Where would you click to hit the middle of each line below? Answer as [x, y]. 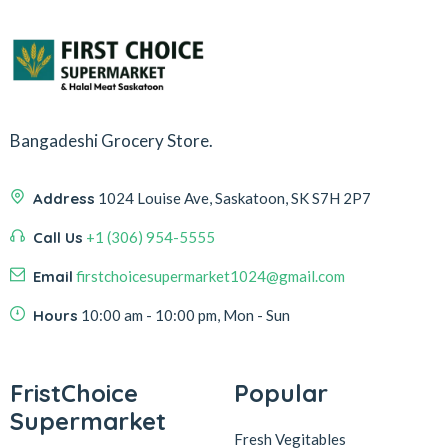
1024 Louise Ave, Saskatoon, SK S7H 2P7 [234, 198]
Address [64, 199]
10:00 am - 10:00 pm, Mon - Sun [185, 315]
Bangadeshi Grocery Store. [111, 141]
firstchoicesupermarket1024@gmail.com [210, 276]
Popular [281, 393]
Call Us [58, 238]
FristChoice [74, 393]
